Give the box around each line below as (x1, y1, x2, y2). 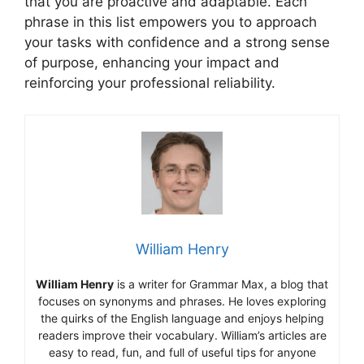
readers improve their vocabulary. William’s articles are (37, 327, 327, 342)
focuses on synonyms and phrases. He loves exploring (37, 293, 327, 308)
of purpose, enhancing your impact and (24, 54, 279, 71)
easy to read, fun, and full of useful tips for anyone (48, 344, 316, 359)
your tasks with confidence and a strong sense (24, 34, 330, 50)
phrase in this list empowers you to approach (24, 14, 317, 30)
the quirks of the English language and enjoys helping (40, 310, 324, 325)
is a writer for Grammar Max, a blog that (114, 276, 328, 291)
